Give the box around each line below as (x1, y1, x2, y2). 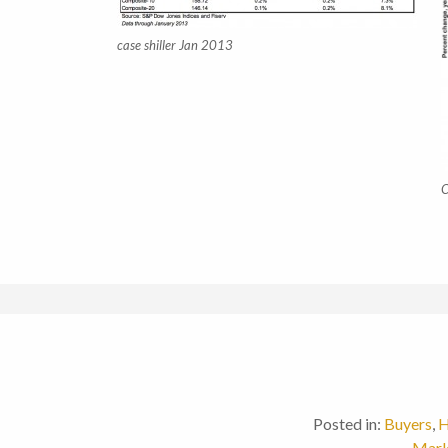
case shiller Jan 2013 (117, 37, 233, 54)
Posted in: (313, 414, 381, 434)
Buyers (384, 414, 432, 434)
